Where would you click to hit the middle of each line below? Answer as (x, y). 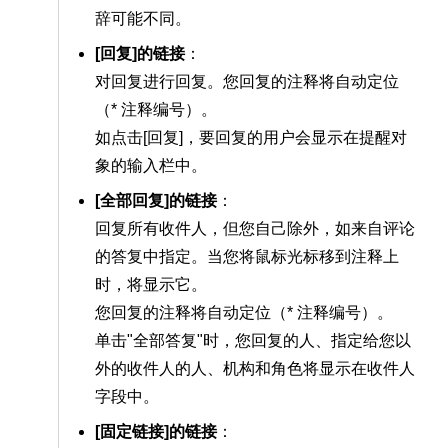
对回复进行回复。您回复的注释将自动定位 (247, 82)
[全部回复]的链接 (156, 201)
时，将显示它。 (151, 285)
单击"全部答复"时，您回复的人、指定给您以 (253, 341)
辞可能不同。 (143, 19)
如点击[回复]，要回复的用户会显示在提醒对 (251, 138)
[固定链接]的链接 (156, 432)
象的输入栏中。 (151, 166)
